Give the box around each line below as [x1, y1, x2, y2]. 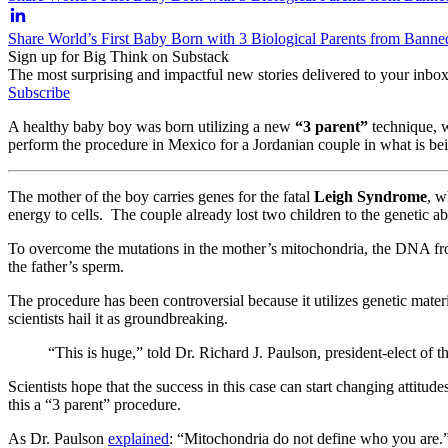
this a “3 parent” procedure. [8, 395, 181, 413]
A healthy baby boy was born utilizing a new [8, 117, 295, 135]
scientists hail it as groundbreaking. [8, 309, 232, 327]
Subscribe [8, 83, 70, 101]
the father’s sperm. [8, 257, 124, 275]
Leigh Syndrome [314, 187, 427, 205]
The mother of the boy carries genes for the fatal [8, 187, 314, 205]
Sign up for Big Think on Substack [8, 47, 229, 65]
